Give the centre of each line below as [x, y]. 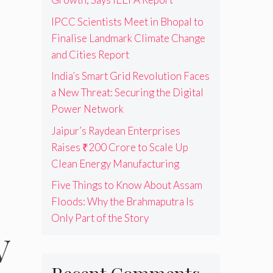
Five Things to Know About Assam [126, 185]
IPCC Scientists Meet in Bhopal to [127, 21]
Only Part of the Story [100, 218]
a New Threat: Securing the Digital [127, 93]
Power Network [87, 109]
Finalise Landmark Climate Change [128, 38]
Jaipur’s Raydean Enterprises [115, 130]
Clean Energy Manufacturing [115, 163]
